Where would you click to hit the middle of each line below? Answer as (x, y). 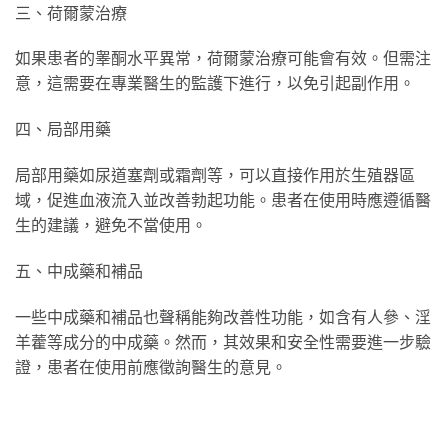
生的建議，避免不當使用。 (111, 224)
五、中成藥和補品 (79, 270)
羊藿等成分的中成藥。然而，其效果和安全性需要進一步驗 (223, 341)
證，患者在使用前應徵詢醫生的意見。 (151, 366)
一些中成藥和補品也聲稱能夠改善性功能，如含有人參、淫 (223, 316)
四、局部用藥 (63, 129)
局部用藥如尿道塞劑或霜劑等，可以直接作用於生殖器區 (215, 174)
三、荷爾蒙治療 (71, 12)
